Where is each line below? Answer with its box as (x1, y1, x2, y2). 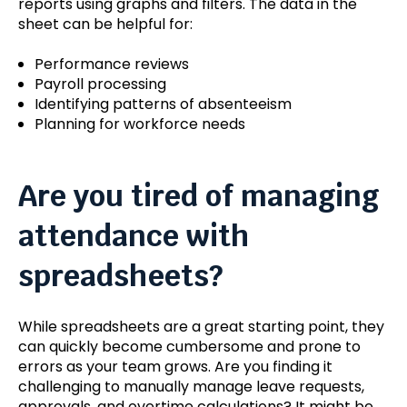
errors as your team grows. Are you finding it (18, 355, 333, 377)
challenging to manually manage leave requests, (18, 375, 364, 397)
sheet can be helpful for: (18, 13, 193, 35)
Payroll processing (34, 74, 166, 95)
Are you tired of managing (18, 177, 379, 215)
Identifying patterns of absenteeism (34, 94, 292, 115)
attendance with (18, 217, 250, 255)
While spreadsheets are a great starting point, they (18, 315, 384, 337)
